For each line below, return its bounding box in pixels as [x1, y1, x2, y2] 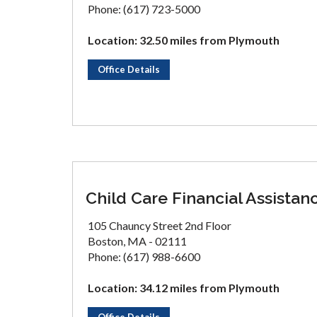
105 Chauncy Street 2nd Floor [88, 219, 231, 232]
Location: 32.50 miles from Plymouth [88, 33, 279, 47]
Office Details [98, 64, 160, 75]
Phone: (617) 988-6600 [88, 250, 200, 263]
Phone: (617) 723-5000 [88, 2, 200, 16]
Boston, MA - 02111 [88, 234, 187, 248]
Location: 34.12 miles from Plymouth [88, 281, 279, 294]
